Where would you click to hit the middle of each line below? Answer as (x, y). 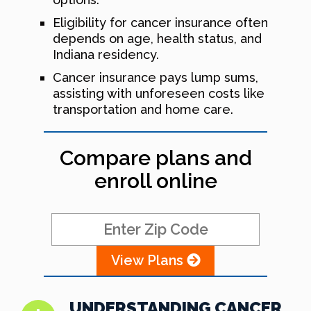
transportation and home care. (143, 109)
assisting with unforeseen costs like (159, 93)
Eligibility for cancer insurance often (160, 22)
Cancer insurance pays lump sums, (155, 77)
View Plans (149, 260)
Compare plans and (155, 158)
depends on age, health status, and (157, 38)
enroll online (155, 180)
